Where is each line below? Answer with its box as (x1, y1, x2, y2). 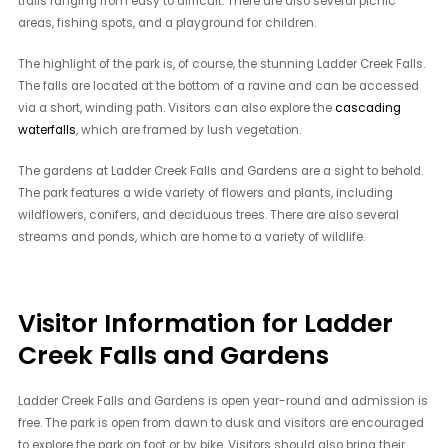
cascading (335, 100, 402, 117)
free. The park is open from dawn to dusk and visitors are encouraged (18, 414, 425, 431)
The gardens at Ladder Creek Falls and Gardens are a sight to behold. (18, 163, 424, 180)
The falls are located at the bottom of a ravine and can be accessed (18, 78, 420, 95)
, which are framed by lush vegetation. (76, 122, 302, 139)
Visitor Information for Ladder (18, 306, 394, 341)
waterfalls (18, 122, 77, 139)
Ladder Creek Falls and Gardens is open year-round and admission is (18, 392, 429, 409)
